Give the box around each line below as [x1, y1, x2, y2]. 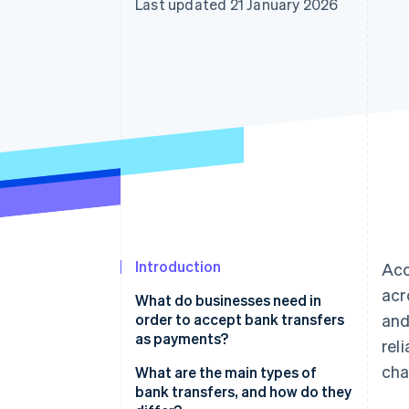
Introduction [135, 257, 221, 277]
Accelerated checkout [66, 7, 197, 24]
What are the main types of [135, 362, 317, 383]
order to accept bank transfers [135, 309, 344, 330]
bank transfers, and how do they [135, 382, 351, 402]
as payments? [135, 329, 228, 349]
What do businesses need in [135, 290, 321, 310]
